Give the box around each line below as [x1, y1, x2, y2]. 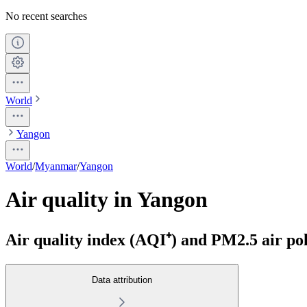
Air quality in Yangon [5, 187, 208, 212]
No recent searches [5, 10, 87, 22]
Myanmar [35, 160, 77, 172]
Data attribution [92, 274, 152, 285]
